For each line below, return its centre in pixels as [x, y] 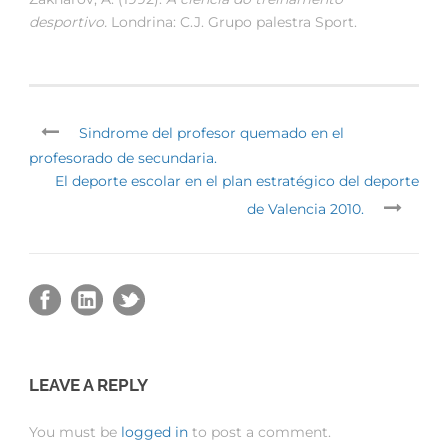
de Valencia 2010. [305, 209]
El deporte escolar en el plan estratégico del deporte [237, 181]
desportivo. [70, 22]
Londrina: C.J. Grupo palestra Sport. [234, 22]
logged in [154, 432]
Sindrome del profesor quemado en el [211, 133]
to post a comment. [259, 432]
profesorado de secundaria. [123, 158]
